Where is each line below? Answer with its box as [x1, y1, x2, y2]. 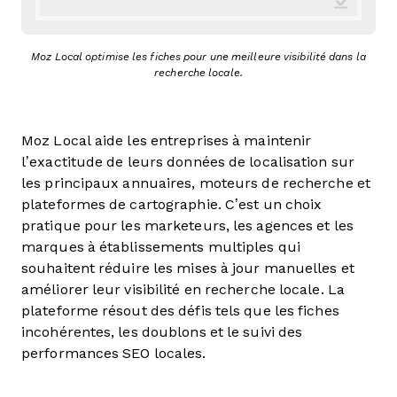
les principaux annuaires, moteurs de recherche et [21, 175, 370, 191]
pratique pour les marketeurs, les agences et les [21, 218, 354, 233]
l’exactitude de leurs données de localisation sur [21, 154, 354, 169]
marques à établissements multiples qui [21, 239, 300, 254]
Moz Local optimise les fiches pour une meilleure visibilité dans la [31, 51, 366, 63]
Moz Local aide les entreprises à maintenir [21, 133, 312, 148]
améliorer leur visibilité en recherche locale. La [21, 282, 345, 297]
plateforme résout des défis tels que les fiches [21, 303, 339, 318]
